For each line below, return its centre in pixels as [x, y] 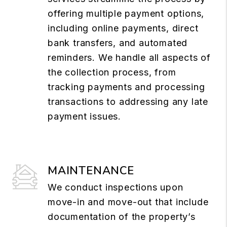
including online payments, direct [123, 28]
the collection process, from [112, 72]
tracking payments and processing [126, 87]
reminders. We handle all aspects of [129, 57]
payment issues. [85, 116]
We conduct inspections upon [116, 187]
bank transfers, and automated [118, 43]
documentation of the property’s [122, 216]
